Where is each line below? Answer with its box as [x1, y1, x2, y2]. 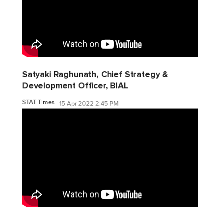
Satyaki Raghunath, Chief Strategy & [22, 69, 168, 80]
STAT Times [22, 98, 55, 107]
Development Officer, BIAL [22, 81, 128, 91]
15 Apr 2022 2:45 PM [59, 99, 119, 108]
